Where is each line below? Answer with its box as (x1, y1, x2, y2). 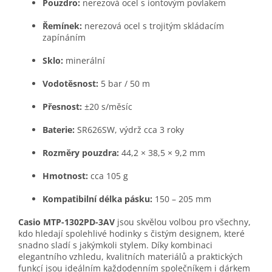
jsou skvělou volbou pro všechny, (115, 216, 251, 228)
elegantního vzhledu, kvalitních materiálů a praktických (18, 251, 243, 263)
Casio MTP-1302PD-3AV (18, 216, 115, 228)
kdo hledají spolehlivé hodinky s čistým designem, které (18, 228, 245, 240)
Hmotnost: (42, 170, 88, 182)
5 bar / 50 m (98, 78, 150, 90)
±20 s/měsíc (82, 101, 132, 113)
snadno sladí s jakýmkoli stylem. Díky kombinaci (18, 239, 212, 251)
